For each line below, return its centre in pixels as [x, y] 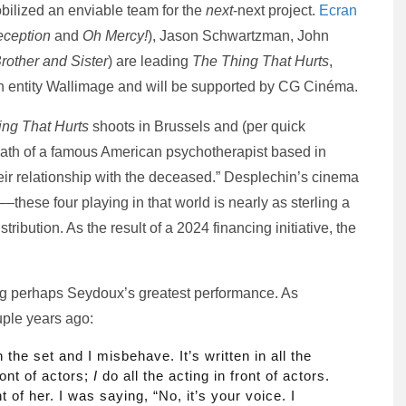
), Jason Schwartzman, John [238, 36]
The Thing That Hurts [261, 61]
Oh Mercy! [115, 36]
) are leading [150, 61]
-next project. [276, 10]
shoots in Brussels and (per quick [197, 126]
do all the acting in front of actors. [214, 376]
